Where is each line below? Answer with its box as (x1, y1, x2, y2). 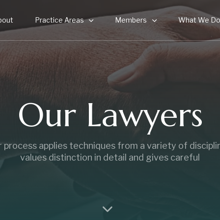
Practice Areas (34, 16, 84, 24)
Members (115, 16, 147, 24)
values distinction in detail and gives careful (20, 152, 200, 163)
